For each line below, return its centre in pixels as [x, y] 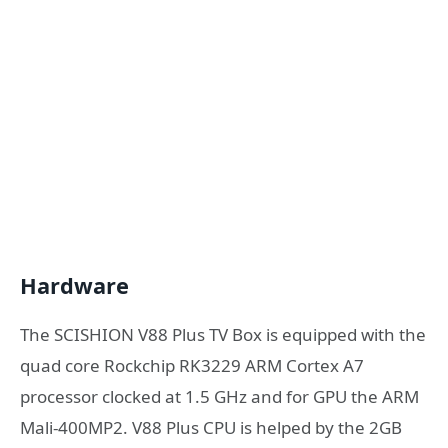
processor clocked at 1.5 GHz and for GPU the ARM [219, 396]
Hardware [74, 286]
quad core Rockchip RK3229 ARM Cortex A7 [192, 365]
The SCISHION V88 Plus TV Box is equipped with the [223, 334]
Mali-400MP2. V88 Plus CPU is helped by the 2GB [211, 427]
